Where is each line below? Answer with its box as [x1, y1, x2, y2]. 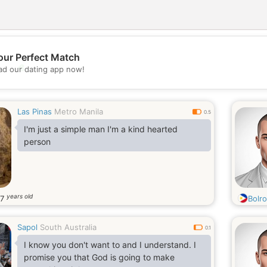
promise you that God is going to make [24, 252, 175, 262]
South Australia [40, 222, 97, 232]
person [24, 136, 51, 147]
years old [7, 193, 33, 200]
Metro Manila [54, 107, 103, 116]
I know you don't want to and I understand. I [24, 240, 196, 250]
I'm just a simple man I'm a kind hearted [24, 124, 178, 134]
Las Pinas [17, 107, 52, 116]
